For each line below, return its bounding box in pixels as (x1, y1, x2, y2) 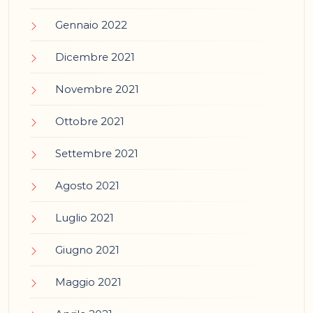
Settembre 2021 (55, 147, 138, 161)
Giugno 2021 (55, 243, 119, 257)
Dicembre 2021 (55, 50, 135, 64)
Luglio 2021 (55, 211, 114, 225)
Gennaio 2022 (55, 18, 127, 32)
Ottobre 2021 (55, 115, 124, 129)
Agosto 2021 (55, 179, 119, 193)
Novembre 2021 (55, 82, 139, 96)
